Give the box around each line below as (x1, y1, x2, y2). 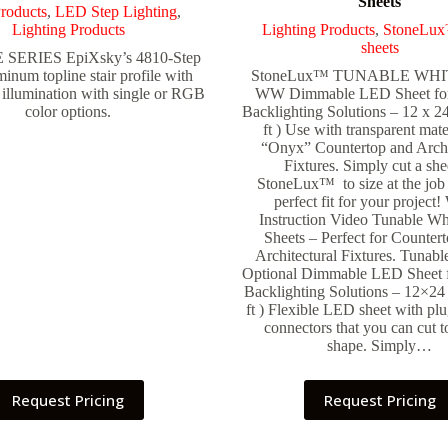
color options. (25, 103, 112, 121)
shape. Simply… (327, 337, 433, 355)
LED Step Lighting (54, 3, 177, 21)
